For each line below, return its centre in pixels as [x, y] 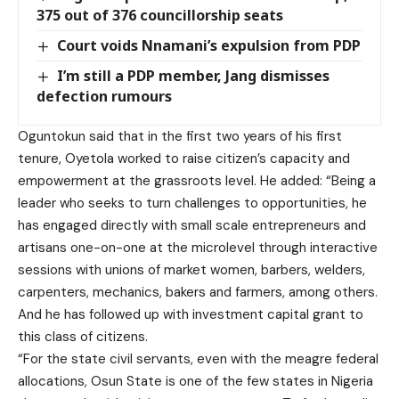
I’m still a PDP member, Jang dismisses [194, 75]
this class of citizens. [83, 337]
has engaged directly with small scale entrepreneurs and [192, 226]
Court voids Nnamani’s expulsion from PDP [209, 45]
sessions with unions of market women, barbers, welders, [191, 270]
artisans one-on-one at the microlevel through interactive [198, 248]
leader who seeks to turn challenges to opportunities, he [192, 204]
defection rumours [104, 97]
